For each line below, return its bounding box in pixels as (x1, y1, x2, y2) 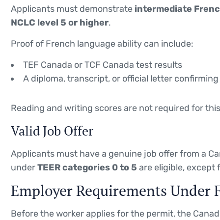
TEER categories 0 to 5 (37, 162, 137, 173)
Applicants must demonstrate (11, 3, 135, 14)
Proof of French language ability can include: (11, 38, 193, 49)
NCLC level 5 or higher (11, 17, 109, 28)
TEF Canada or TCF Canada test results (23, 59, 182, 70)
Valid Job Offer (11, 122, 93, 139)
